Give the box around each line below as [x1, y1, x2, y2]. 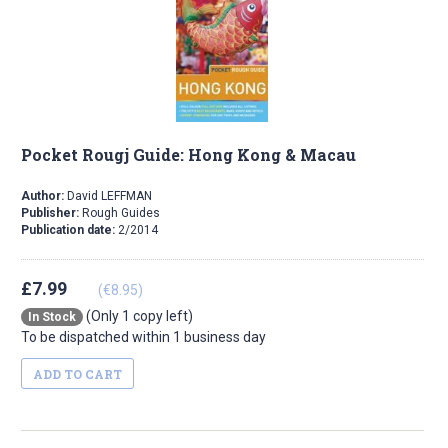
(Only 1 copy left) [83, 308, 193, 325]
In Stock [28, 310, 76, 325]
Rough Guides [82, 206, 160, 221]
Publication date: [21, 223, 118, 238]
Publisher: [21, 206, 82, 221]
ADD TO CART [33, 366, 122, 383]
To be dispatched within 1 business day [21, 329, 266, 346]
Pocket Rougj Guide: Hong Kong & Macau [21, 144, 356, 166]
